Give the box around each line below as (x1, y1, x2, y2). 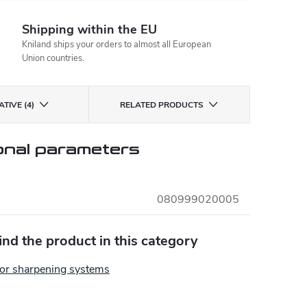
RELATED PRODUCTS (120, 99, 204, 110)
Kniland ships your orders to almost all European (22, 38, 212, 51)
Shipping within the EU (22, 21, 158, 38)
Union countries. (22, 52, 85, 64)
